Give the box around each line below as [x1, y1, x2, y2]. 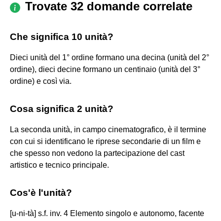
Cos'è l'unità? [10, 187, 72, 198]
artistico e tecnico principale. [10, 160, 109, 169]
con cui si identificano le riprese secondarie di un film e [10, 137, 201, 146]
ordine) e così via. [10, 76, 72, 85]
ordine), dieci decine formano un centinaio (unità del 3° [10, 65, 200, 74]
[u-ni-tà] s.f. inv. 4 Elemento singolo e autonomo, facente [10, 209, 204, 218]
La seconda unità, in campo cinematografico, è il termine [10, 125, 206, 134]
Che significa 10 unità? [10, 31, 113, 42]
